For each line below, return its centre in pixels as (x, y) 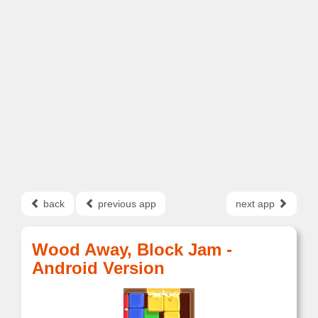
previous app (126, 204)
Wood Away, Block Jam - (132, 250)
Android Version (98, 268)
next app (257, 204)
